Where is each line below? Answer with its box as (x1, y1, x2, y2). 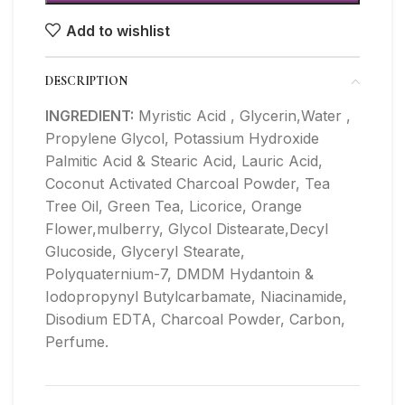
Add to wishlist (66, 21, 171, 40)
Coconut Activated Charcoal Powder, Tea (45, 174, 330, 193)
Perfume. (45, 333, 108, 352)
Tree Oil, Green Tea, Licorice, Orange (45, 197, 302, 216)
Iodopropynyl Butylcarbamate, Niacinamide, (45, 287, 347, 306)
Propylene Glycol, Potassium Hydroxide (45, 129, 319, 148)
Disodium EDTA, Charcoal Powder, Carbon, (45, 310, 345, 329)
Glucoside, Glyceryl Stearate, (45, 242, 245, 261)
